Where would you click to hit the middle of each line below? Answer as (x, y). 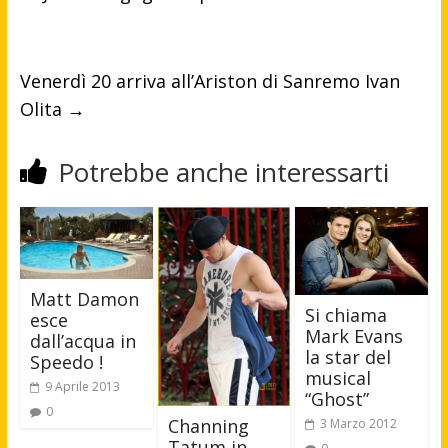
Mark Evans (354, 336)
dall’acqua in (82, 341)
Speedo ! (66, 362)
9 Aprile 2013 (82, 387)
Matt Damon (84, 299)
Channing (208, 425)
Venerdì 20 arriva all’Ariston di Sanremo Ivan (209, 81)
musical (338, 378)
